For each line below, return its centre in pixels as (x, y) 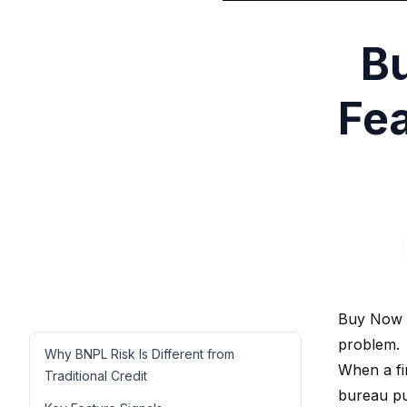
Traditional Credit (96, 375)
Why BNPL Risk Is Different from (139, 353)
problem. (369, 344)
